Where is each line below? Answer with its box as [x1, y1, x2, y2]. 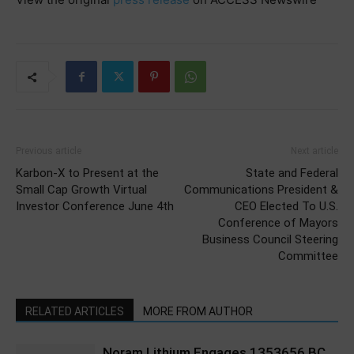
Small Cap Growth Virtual [16, 183, 147, 197]
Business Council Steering [202, 232, 338, 247]
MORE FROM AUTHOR [143, 305, 253, 318]
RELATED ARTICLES [25, 305, 124, 318]
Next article [291, 145, 338, 156]
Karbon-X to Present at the [16, 166, 159, 180]
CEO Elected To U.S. [235, 199, 338, 213]
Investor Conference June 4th [16, 199, 174, 213]
